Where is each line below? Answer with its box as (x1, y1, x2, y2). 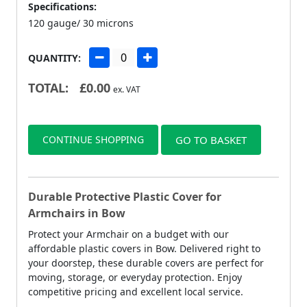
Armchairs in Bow (28, 205, 125, 221)
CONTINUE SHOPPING (42, 132, 144, 146)
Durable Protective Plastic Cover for (28, 188, 221, 204)
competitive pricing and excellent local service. (28, 284, 243, 298)
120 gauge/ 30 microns (28, 16, 134, 29)
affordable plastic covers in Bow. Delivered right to (28, 241, 260, 255)
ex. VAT (113, 83, 140, 95)
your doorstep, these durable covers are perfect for (28, 256, 264, 269)
